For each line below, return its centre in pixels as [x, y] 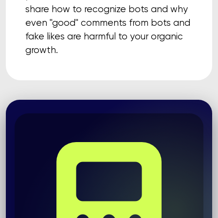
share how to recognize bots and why [107, 9]
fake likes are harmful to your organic [104, 36]
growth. [42, 50]
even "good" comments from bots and [108, 23]
